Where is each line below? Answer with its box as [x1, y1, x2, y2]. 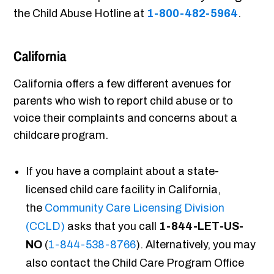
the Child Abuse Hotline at [13, 7, 147, 20]
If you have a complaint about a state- [26, 165, 220, 178]
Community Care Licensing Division [45, 202, 225, 215]
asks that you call [65, 220, 160, 233]
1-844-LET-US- [159, 220, 244, 233]
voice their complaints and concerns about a [13, 112, 238, 125]
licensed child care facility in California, [26, 183, 221, 196]
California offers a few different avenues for [13, 78, 232, 91]
